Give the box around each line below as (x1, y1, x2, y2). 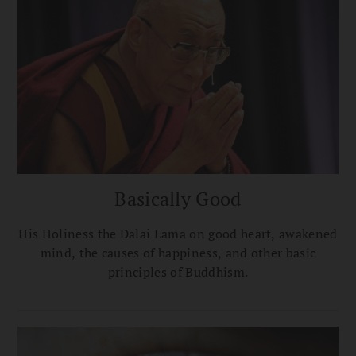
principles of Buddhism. (107, 263, 249, 281)
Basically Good (114, 186, 242, 212)
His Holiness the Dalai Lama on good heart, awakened (18, 225, 338, 243)
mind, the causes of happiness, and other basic (40, 244, 316, 262)
